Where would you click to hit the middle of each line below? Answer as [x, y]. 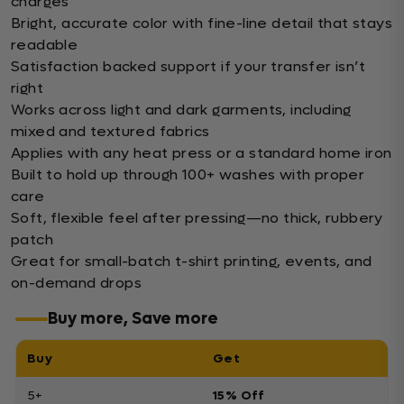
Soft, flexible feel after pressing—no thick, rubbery [197, 218]
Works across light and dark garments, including [181, 110]
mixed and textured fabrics [110, 131]
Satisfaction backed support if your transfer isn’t [188, 66]
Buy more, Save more [133, 319]
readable [45, 45]
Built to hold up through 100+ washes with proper [188, 174]
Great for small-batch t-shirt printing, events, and [192, 261]
